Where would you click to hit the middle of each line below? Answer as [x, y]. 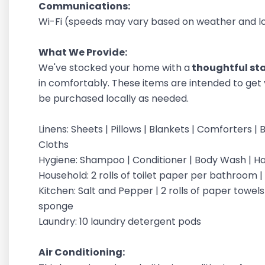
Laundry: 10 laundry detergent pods [121, 222]
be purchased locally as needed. [115, 98]
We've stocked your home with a [114, 68]
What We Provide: [83, 52]
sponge [57, 206]
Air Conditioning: [83, 252]
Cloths [55, 145]
